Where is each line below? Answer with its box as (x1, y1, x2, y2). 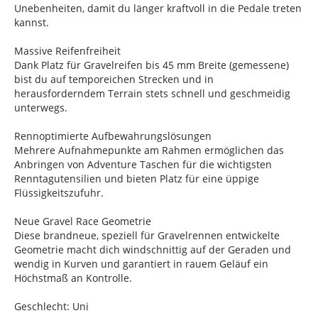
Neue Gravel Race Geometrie (14, 214, 151, 228)
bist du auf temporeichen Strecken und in (14, 72, 214, 86)
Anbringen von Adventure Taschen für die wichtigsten (14, 157, 272, 171)
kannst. (14, 15, 49, 29)
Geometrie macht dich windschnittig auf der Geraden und (14, 242, 291, 256)
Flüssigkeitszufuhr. (14, 185, 104, 199)
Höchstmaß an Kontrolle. (14, 270, 132, 285)
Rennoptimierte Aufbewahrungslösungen (14, 128, 212, 143)
